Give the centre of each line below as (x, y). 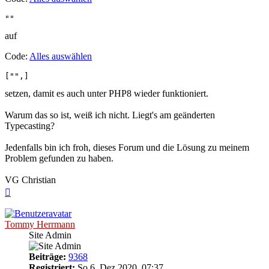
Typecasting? (30, 125)
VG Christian (30, 180)
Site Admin (50, 235)
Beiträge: (47, 256)
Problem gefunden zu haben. (59, 158)
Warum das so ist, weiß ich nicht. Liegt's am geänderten (110, 115)
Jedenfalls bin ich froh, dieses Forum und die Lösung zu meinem (127, 147)
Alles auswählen (61, 56)
